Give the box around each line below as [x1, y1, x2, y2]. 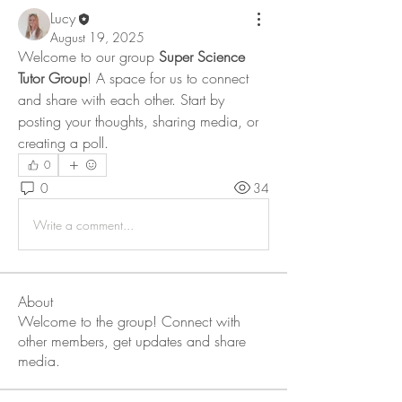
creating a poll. [18, 133, 109, 153]
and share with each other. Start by [18, 90, 224, 110]
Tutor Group [18, 68, 87, 89]
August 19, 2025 [50, 29, 144, 47]
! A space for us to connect [87, 68, 249, 89]
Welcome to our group [18, 47, 159, 67]
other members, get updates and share [18, 331, 246, 352]
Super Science [159, 47, 245, 67]
